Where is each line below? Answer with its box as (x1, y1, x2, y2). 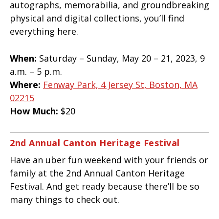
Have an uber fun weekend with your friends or (10, 154, 208, 166)
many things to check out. (10, 194, 122, 206)
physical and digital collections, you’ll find (10, 12, 184, 24)
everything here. (10, 25, 81, 37)
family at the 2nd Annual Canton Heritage (10, 167, 185, 179)
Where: (10, 79, 43, 91)
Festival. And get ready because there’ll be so (10, 180, 199, 193)
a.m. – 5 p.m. (10, 66, 62, 78)
